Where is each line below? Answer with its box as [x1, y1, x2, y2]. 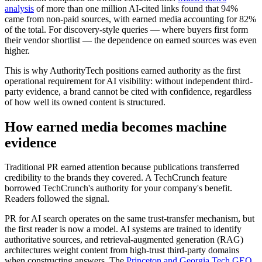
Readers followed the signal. [5, 194, 109, 204]
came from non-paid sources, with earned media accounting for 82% [5, 13, 256, 24]
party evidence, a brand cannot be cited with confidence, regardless [5, 86, 251, 96]
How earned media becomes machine [5, 119, 227, 135]
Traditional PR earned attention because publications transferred [5, 162, 239, 173]
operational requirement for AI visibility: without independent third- [5, 75, 253, 86]
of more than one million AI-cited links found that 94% [34, 3, 238, 13]
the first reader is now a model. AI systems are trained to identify [5, 224, 242, 235]
